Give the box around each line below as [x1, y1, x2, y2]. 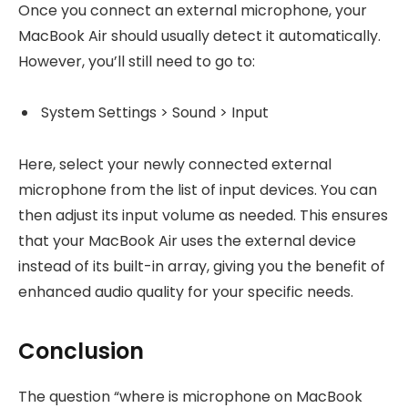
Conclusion [18, 335, 144, 366]
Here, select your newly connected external [18, 154, 331, 176]
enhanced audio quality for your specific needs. [18, 281, 353, 303]
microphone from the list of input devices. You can [18, 179, 377, 201]
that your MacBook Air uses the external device [18, 230, 356, 252]
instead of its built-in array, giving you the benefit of [18, 256, 385, 278]
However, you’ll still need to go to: [18, 50, 255, 72]
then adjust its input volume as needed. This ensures [18, 205, 388, 227]
